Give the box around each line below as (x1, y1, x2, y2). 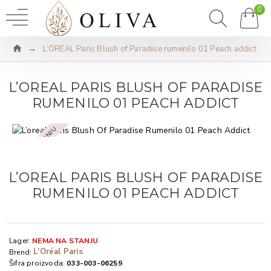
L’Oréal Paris (33, 246, 83, 258)
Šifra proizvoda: (9, 258, 65, 269)
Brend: (9, 247, 32, 257)
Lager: (9, 236, 31, 246)
